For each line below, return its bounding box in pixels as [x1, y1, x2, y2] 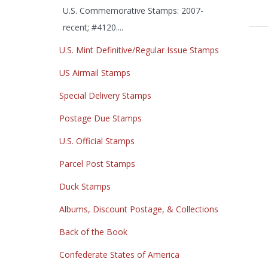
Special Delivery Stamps [59, 90, 151, 101]
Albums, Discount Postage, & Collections [59, 203, 218, 215]
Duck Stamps [59, 181, 111, 192]
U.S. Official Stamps [59, 135, 135, 147]
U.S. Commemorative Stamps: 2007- [62, 5, 203, 16]
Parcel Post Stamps [59, 158, 135, 169]
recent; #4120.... [62, 22, 123, 33]
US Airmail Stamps [59, 67, 130, 78]
